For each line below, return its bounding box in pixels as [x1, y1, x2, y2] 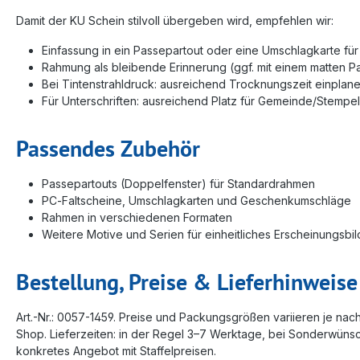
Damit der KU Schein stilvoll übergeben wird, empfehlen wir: [16, 13, 333, 27]
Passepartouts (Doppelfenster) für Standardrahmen [42, 176, 315, 190]
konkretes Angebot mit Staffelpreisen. [16, 343, 216, 358]
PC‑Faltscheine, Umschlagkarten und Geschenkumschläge [42, 193, 351, 207]
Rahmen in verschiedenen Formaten [42, 210, 232, 224]
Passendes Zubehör [16, 133, 200, 163]
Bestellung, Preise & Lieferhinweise [16, 266, 358, 297]
